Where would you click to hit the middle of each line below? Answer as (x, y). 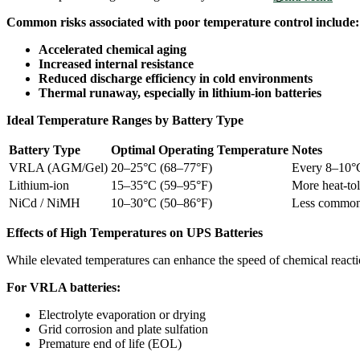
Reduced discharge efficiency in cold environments (176, 78)
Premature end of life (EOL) (110, 343)
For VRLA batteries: (63, 287)
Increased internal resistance (116, 63)
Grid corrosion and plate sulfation (123, 329)
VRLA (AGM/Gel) (58, 167)
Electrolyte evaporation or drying (122, 314)
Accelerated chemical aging (112, 49)
